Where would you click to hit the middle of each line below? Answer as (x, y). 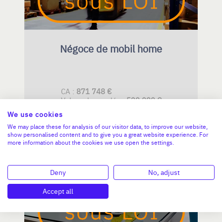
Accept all (58, 191)
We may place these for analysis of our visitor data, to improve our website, (108, 126)
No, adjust (164, 172)
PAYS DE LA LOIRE (66, 162)
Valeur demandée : (93, 100)
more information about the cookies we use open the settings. (91, 142)
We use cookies (35, 114)
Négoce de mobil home (111, 48)
